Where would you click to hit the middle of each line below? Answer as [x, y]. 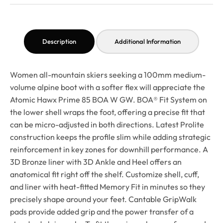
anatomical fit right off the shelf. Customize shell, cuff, [105, 174]
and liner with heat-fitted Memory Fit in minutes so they [108, 187]
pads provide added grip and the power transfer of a [102, 212]
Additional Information [148, 42]
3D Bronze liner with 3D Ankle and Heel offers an [96, 162]
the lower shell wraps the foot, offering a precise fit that [108, 112]
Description [59, 42]
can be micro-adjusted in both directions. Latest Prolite [107, 125]
